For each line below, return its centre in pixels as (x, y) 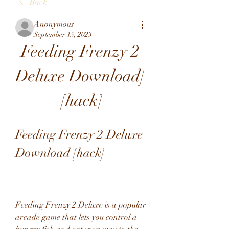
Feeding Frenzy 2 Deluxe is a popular (81, 205)
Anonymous (54, 24)
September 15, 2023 (63, 35)
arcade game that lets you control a (76, 217)
